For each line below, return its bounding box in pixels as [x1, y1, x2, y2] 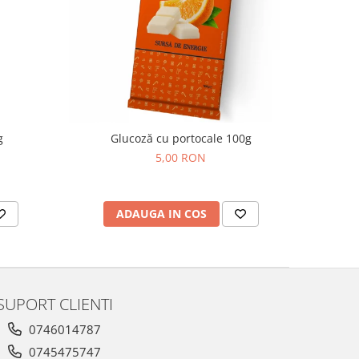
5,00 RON [155, 149, 207, 165]
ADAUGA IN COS [115, 205, 207, 221]
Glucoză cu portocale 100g [110, 130, 252, 146]
